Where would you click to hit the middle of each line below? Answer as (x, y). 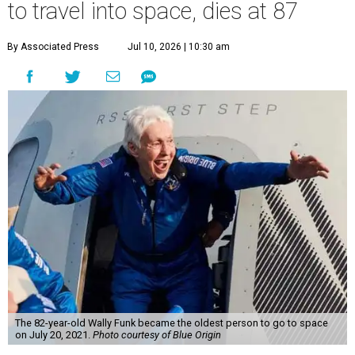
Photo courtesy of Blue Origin (157, 335)
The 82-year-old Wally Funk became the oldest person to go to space (171, 323)
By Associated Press (53, 47)
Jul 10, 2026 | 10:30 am (179, 47)
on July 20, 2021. (53, 335)
